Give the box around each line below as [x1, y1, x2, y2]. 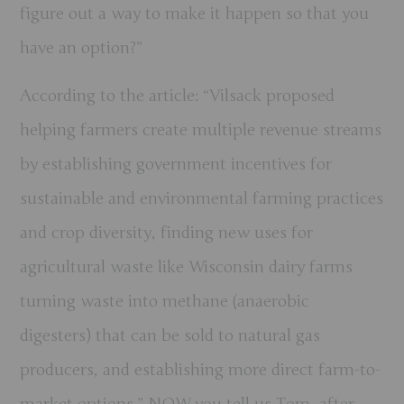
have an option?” [20, 38, 143, 59]
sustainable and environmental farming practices [20, 188, 384, 208]
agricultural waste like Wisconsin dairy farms [20, 256, 353, 277]
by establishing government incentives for [20, 153, 333, 174]
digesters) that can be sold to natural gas [20, 325, 321, 345]
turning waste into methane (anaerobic [20, 290, 310, 311]
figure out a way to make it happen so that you [20, 4, 370, 24]
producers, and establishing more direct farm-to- [20, 359, 381, 380]
